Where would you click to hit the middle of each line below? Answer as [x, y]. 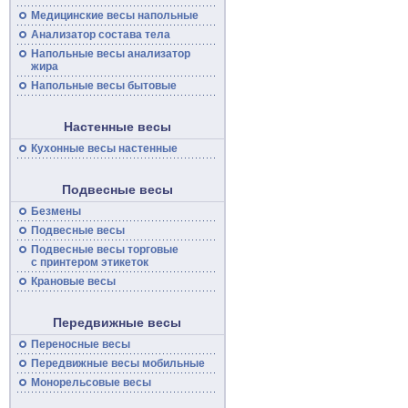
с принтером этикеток [89, 262]
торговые [151, 250]
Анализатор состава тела [100, 35]
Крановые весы [73, 281]
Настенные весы [117, 127]
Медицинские [68, 15]
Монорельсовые [76, 382]
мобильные [172, 363]
